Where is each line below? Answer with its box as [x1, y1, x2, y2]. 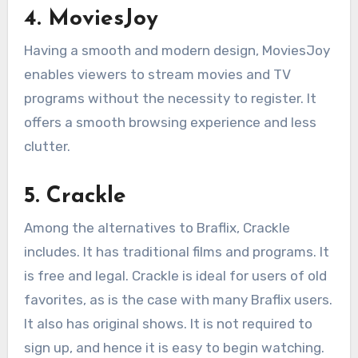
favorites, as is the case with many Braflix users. [23, 292, 332, 308]
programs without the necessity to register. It [23, 90, 316, 107]
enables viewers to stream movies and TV [23, 66, 291, 83]
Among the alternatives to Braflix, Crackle [23, 220, 290, 237]
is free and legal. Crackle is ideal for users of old [23, 268, 327, 284]
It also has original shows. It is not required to [23, 316, 312, 332]
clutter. [23, 138, 70, 155]
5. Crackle [23, 185, 126, 209]
